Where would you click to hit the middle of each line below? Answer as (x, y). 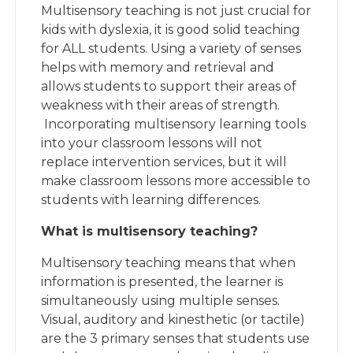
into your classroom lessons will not (152, 143)
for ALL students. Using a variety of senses (171, 48)
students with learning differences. (151, 200)
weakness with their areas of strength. (161, 105)
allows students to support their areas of (169, 86)
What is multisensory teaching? (150, 231)
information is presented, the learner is (162, 282)
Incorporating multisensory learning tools (174, 124)
